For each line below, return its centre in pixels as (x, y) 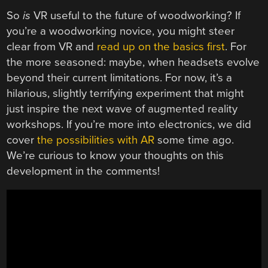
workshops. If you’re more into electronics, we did (129, 124)
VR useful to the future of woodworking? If (136, 15)
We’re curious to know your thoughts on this (115, 155)
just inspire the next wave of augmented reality (122, 109)
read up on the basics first (161, 46)
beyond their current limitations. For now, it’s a (120, 77)
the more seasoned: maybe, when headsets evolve (133, 62)
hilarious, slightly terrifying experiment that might (126, 93)
